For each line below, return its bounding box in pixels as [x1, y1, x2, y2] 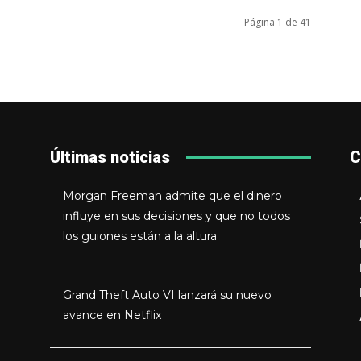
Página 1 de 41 [244, 15, 311, 29]
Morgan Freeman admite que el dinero [63, 188, 283, 203]
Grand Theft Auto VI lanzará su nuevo [63, 288, 272, 303]
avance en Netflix [63, 308, 162, 323]
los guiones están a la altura [63, 228, 218, 243]
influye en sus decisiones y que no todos [63, 208, 291, 223]
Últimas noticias [50, 147, 170, 167]
